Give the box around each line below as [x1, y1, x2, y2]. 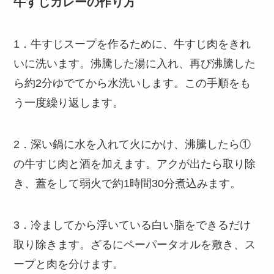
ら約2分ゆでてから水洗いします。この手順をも [13, 77, 251, 90]
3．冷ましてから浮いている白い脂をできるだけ [13, 219, 251, 232]
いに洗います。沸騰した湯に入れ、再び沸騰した [13, 57, 256, 70]
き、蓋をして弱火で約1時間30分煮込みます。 [13, 177, 242, 190]
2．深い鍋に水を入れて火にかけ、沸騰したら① [13, 138, 251, 151]
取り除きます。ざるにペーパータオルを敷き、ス [13, 239, 256, 251]
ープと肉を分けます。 [13, 258, 124, 271]
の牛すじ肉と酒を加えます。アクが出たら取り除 [13, 158, 256, 171]
